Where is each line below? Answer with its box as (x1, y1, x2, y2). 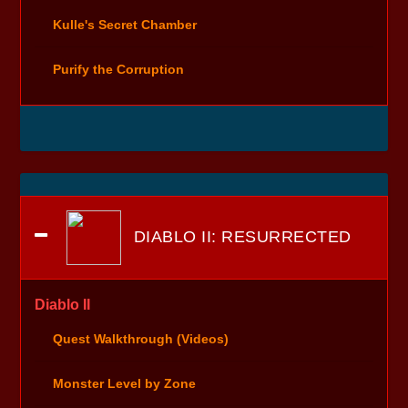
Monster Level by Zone (53, 376, 197, 392)
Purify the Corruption (53, 61, 185, 76)
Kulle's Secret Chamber (53, 16, 198, 32)
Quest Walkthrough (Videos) (53, 331, 229, 347)
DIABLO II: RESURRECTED (128, 227, 352, 246)
